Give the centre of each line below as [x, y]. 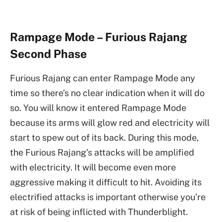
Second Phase [48, 54]
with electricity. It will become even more [93, 167]
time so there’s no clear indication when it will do [107, 93]
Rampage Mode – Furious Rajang [99, 37]
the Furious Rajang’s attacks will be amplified [102, 153]
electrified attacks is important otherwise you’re [108, 197]
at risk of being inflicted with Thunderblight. [99, 212]
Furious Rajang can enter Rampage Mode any [103, 78]
